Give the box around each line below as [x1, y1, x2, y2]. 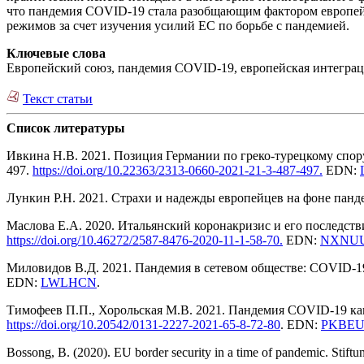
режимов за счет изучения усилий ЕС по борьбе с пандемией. [6, 19, 349, 33]
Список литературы [6, 121, 125, 136]
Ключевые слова [6, 46, 106, 61]
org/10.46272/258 [60, 233, 152, 248]
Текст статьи [23, 92, 93, 106]
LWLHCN [41, 275, 97, 290]
